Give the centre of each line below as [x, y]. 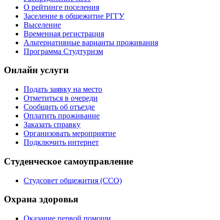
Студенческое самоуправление [69, 161]
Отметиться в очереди [61, 98]
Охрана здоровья [41, 199]
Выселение [42, 25]
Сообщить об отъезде [59, 107]
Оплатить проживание [62, 116]
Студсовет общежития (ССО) [73, 180]
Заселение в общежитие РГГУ [74, 16]
